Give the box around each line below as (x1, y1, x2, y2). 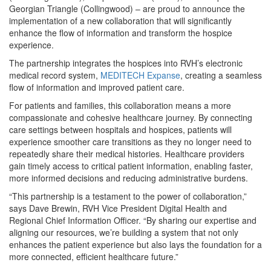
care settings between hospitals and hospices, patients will (9, 123, 232, 135)
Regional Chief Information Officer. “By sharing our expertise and (9, 214, 256, 226)
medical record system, (9, 69, 100, 81)
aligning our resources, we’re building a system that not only (9, 226, 238, 238)
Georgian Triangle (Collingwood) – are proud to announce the (9, 2, 245, 15)
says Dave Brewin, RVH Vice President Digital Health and (9, 202, 227, 214)
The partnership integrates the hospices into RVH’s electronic (9, 57, 243, 69)
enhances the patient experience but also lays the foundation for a (9, 238, 262, 250)
